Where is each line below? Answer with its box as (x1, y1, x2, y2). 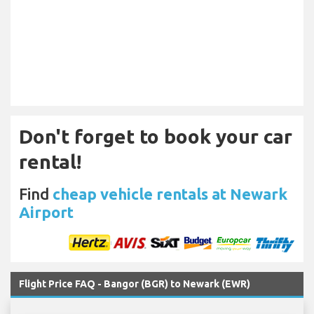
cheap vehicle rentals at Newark (53, 185, 287, 203)
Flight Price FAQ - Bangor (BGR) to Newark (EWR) (19, 278, 250, 290)
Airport (19, 203, 74, 221)
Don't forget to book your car (19, 125, 292, 148)
